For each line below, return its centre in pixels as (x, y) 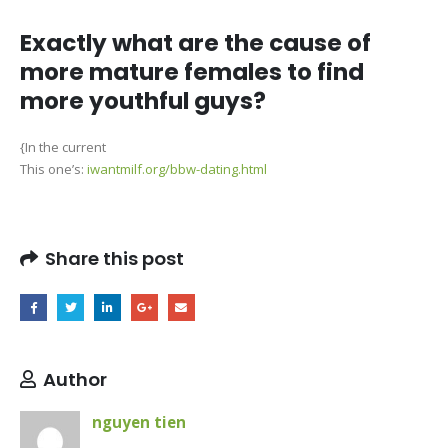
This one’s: (53, 168)
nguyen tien (139, 421)
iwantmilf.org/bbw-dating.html (177, 168)
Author (75, 379)
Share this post (114, 259)
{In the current (63, 146)
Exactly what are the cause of (195, 42)
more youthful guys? (143, 100)
